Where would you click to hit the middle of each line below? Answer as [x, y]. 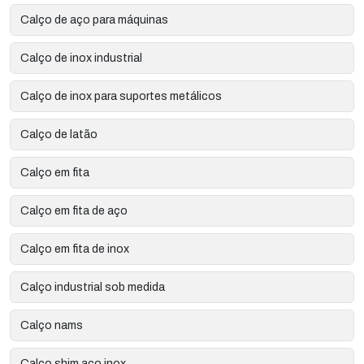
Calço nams [52, 325]
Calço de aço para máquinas [94, 19]
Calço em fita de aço [74, 210]
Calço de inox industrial [81, 58]
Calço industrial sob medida [93, 287]
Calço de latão [59, 134]
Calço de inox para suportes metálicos [121, 96]
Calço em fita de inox [75, 249]
